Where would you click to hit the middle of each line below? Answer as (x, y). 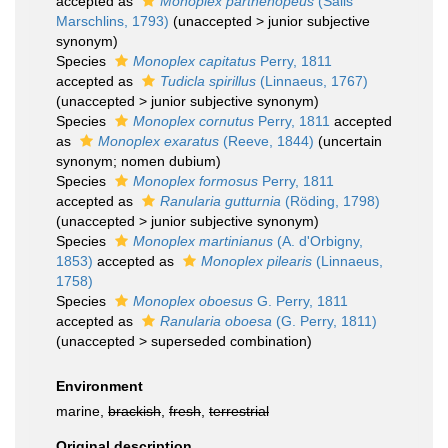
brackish (134, 411)
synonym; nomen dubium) (138, 161)
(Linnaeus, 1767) (312, 81)
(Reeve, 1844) (266, 141)
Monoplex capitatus (194, 61)
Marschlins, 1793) (112, 21)
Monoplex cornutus (193, 121)
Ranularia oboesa (216, 321)
